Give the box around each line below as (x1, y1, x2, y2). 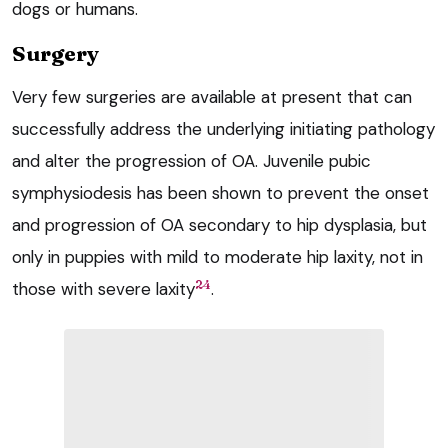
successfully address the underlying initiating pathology (12, 118, 435, 141)
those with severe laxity (12, 278, 195, 301)
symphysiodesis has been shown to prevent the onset (12, 182, 429, 205)
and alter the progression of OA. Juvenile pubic (12, 150, 371, 173)
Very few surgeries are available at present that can (12, 86, 412, 109)
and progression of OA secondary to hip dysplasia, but (12, 214, 427, 237)
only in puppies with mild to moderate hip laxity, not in (12, 246, 423, 269)
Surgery (12, 40, 99, 67)
